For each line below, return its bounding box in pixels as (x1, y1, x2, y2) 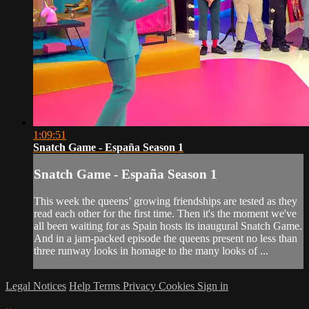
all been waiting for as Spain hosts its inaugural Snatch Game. (34, 220, 302, 232)
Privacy (123, 280, 159, 292)
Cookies (159, 280, 197, 292)
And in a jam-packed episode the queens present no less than (34, 232, 297, 245)
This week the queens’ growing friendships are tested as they (34, 195, 297, 208)
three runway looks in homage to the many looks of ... (34, 245, 268, 257)
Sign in (197, 280, 228, 292)
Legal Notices (6, 280, 66, 292)
